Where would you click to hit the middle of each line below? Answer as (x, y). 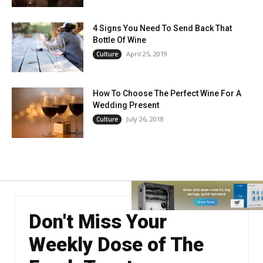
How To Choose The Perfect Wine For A (167, 94)
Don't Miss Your (98, 222)
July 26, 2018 (145, 119)
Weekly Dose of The (116, 245)
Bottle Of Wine (120, 40)
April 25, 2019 (147, 53)
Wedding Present (126, 105)
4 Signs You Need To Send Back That (163, 28)
